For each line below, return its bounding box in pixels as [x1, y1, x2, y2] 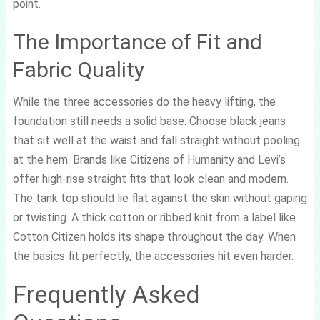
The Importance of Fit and [12, 29, 262, 54]
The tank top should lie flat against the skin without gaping [12, 191, 307, 205]
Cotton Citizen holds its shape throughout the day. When [12, 230, 296, 244]
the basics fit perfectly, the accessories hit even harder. [12, 249, 294, 263]
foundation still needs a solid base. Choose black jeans [12, 114, 286, 128]
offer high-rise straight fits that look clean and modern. [12, 172, 289, 186]
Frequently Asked [12, 280, 200, 309]
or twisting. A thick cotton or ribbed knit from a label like [12, 211, 296, 224]
